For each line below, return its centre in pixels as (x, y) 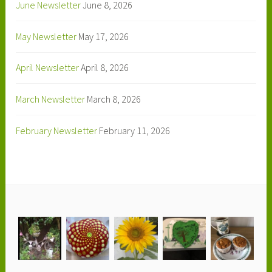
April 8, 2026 (105, 68)
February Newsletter (57, 130)
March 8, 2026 (114, 99)
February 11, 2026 (135, 130)
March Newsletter (51, 99)
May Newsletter (46, 36)
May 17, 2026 (104, 36)
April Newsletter (48, 68)
